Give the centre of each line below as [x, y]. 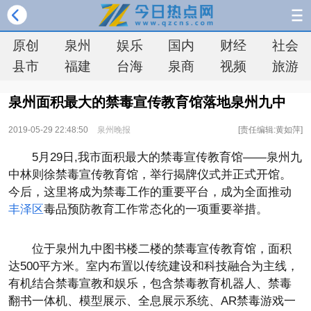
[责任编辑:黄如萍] [270, 130]
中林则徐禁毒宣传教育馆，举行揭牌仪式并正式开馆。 [150, 175]
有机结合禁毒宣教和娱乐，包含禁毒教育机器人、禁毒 [150, 284]
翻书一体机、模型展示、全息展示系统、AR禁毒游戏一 [152, 301]
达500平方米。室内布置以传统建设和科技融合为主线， [153, 266]
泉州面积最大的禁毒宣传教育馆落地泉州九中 [147, 102]
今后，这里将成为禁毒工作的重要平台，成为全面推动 [150, 192]
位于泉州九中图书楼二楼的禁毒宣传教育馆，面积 [162, 249]
